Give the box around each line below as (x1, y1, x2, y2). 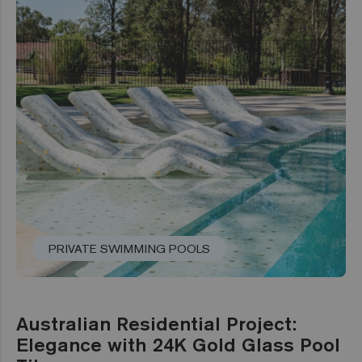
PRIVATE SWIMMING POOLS (48, 241, 210, 256)
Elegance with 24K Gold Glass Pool (16, 332, 340, 356)
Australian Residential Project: (16, 311, 297, 335)
